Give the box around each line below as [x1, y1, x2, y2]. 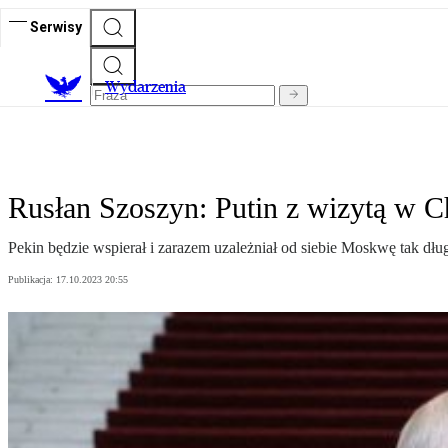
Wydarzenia [105, 77, 186, 97]
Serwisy [30, 18, 82, 35]
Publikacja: [8, 274, 56, 286]
